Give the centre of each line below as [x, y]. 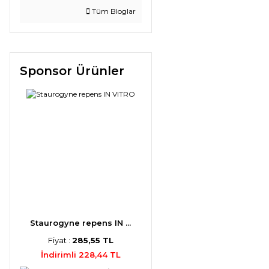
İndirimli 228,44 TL [80, 254]
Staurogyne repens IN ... [81, 222]
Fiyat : [60, 240]
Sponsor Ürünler [72, 71]
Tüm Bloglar [113, 11]
